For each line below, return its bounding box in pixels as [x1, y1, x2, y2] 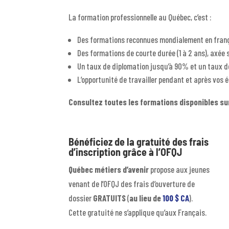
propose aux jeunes [149, 164, 210, 174]
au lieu [129, 192, 153, 203]
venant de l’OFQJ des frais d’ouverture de [68, 178, 195, 189]
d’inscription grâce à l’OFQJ [68, 145, 182, 158]
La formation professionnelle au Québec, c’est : [68, 12, 212, 22]
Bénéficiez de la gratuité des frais [68, 135, 209, 148]
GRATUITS [93, 192, 126, 203]
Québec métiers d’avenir [68, 164, 149, 174]
